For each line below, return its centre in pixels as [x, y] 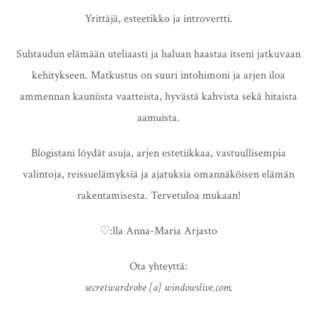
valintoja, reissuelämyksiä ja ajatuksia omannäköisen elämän [158, 174]
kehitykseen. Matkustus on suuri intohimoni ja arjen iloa [158, 75]
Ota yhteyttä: [158, 266]
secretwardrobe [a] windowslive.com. [158, 287]
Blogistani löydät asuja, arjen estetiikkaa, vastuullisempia [158, 153]
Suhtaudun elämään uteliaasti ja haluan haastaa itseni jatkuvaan [158, 54]
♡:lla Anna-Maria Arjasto [158, 231]
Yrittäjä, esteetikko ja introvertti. [158, 18]
